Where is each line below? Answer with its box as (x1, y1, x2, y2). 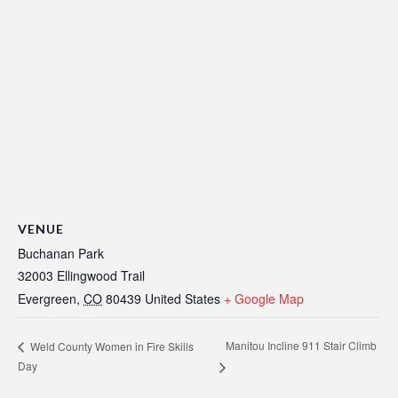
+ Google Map (224, 290, 304, 308)
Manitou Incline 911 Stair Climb (225, 338, 377, 354)
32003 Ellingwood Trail (18, 267, 145, 285)
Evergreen (18, 290, 76, 308)
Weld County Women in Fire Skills (28, 338, 194, 354)
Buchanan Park (18, 244, 104, 263)
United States (145, 290, 220, 308)
